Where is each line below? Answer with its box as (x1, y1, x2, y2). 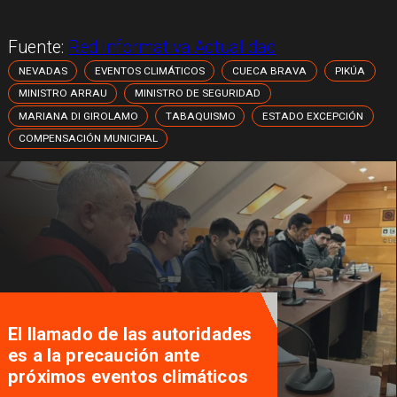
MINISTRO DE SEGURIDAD (135, 87, 261, 100)
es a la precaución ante (7, 345, 200, 367)
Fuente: (7, 37, 69, 58)
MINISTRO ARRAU (18, 87, 107, 100)
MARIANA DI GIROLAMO (18, 109, 138, 122)
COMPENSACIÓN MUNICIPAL (18, 132, 158, 145)
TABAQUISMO (165, 109, 236, 122)
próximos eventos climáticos (7, 366, 249, 388)
